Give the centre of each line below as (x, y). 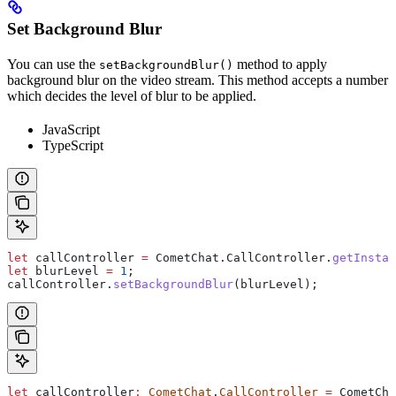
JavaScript (71, 129)
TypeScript (73, 145)
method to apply (280, 64)
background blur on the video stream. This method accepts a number (198, 80)
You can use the (53, 64)
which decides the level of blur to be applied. (132, 95)
